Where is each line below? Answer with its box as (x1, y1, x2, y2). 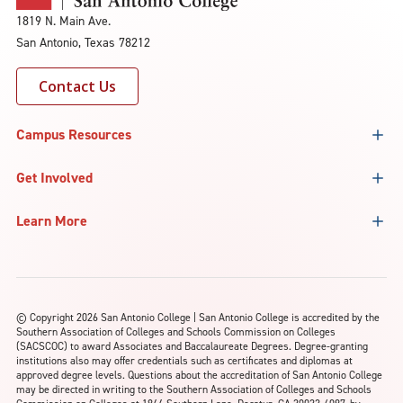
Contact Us (39, 76, 116, 96)
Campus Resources (16, 124, 131, 144)
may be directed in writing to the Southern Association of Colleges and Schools (16, 381, 372, 397)
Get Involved (16, 167, 93, 187)
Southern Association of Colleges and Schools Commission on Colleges (16, 324, 336, 339)
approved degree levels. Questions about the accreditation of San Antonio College (16, 367, 382, 382)
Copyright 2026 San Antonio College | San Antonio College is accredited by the (30, 309, 380, 325)
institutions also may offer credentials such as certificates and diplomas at (16, 353, 353, 368)
